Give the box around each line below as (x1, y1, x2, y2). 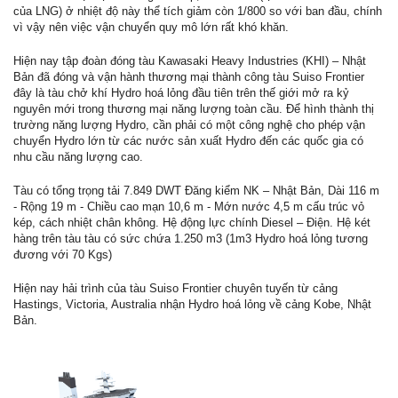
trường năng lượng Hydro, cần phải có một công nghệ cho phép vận (13, 118, 365, 132)
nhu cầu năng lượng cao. (13, 150, 143, 164)
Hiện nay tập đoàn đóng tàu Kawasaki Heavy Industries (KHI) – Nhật (13, 54, 366, 68)
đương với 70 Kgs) (13, 248, 112, 262)
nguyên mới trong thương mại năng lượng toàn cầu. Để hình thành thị (13, 102, 374, 116)
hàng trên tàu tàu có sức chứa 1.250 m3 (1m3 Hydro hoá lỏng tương (13, 232, 368, 246)
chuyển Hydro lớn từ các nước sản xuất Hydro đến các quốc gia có (13, 134, 363, 148)
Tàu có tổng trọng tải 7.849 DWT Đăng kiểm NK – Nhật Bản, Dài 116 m (13, 184, 379, 198)
